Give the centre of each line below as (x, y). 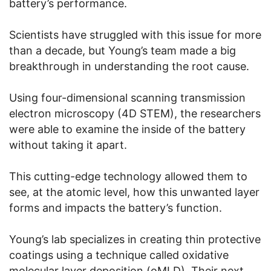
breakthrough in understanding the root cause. (129, 67)
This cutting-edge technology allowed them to (128, 177)
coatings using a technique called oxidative (119, 255)
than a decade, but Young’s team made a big (122, 51)
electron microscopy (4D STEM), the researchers (135, 114)
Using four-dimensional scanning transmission (127, 98)
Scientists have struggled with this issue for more (135, 35)
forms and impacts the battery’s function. (116, 208)
